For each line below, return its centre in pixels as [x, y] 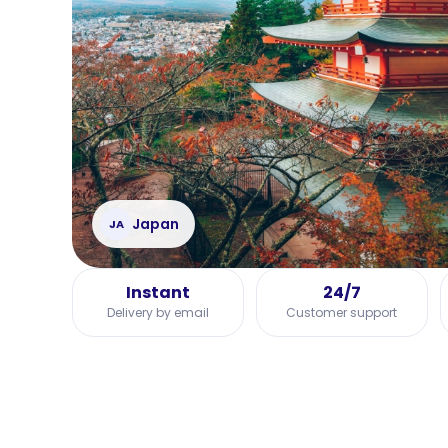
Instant [157, 293]
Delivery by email [157, 313]
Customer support [342, 313]
